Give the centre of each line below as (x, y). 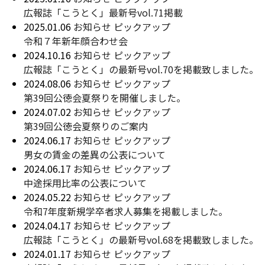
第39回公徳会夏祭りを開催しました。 (105, 98)
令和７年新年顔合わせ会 (76, 41)
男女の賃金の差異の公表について (95, 154)
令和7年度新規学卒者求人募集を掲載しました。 (126, 211)
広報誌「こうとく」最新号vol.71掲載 (103, 12)
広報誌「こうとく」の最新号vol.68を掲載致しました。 (141, 240)
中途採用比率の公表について (85, 183)
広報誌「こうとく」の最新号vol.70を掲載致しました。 (141, 69)
